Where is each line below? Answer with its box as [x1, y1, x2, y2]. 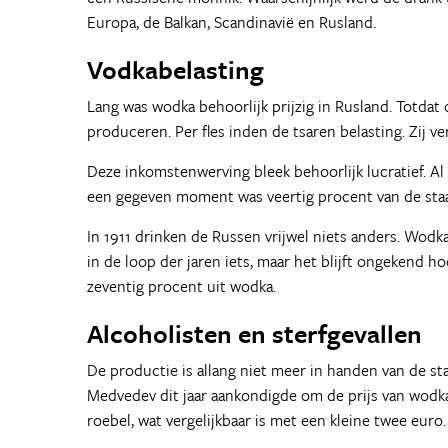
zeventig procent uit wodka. [87, 274, 276, 298]
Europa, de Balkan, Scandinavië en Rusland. [87, 10, 376, 34]
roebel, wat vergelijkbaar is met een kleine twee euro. [87, 408, 446, 432]
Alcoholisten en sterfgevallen [87, 315, 422, 352]
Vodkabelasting [87, 51, 264, 88]
